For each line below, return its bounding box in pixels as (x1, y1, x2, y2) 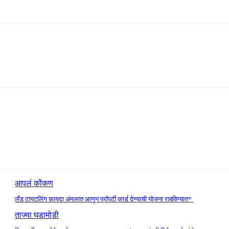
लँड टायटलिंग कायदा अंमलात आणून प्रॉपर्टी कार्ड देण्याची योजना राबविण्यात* (15, 195, 194, 203)
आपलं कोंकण (15, 179, 54, 188)
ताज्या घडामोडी (15, 211, 59, 220)
